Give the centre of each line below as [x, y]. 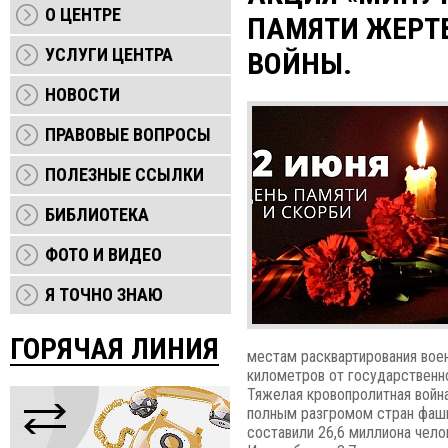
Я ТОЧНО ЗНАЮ [104, 294]
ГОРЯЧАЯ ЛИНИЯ [114, 349]
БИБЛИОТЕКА [97, 214]
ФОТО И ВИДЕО [103, 254]
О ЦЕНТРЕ [83, 14]
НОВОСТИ [82, 94]
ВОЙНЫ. [299, 63]
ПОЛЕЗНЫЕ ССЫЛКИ [124, 174]
